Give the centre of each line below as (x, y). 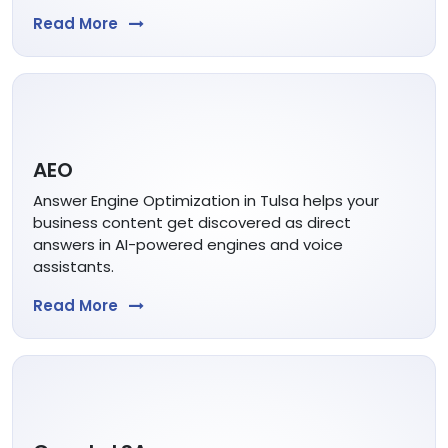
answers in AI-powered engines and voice (188, 244)
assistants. (73, 266)
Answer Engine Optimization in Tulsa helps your (206, 200)
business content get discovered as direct (192, 222)
